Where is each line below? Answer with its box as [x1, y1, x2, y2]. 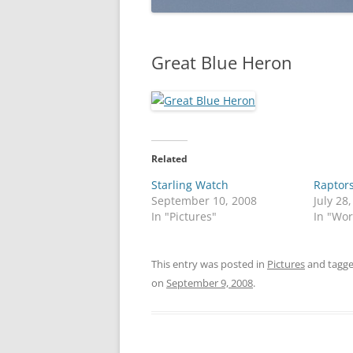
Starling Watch [151, 177, 229, 192]
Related [151, 152, 188, 165]
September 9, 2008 [166, 276, 253, 290]
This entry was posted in [151, 257, 267, 271]
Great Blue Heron [151, 50, 292, 74]
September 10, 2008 [151, 193, 257, 208]
